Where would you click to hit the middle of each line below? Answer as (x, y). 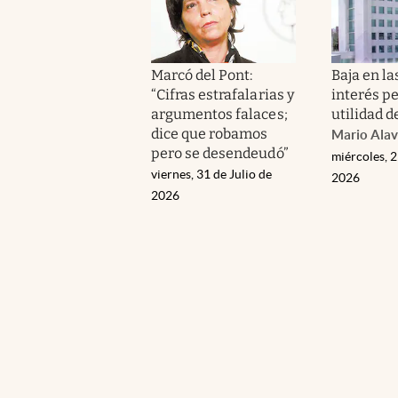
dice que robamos (210, 133)
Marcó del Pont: (202, 75)
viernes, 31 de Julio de (211, 174)
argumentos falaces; (219, 114)
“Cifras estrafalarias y (223, 94)
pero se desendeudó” (220, 153)
